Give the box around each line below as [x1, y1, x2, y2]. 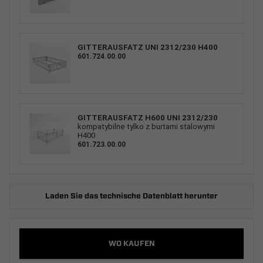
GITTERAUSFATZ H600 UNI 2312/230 [77, 113, 218, 122]
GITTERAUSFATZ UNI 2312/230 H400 [77, 42, 218, 52]
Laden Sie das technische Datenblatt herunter [45, 192, 218, 200]
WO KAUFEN [108, 240, 155, 248]
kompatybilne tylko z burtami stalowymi [77, 122, 215, 131]
